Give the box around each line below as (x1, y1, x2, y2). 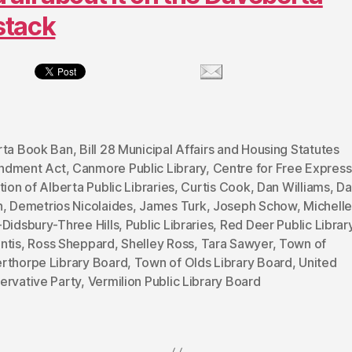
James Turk (139, 197, 207, 214)
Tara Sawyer (200, 235, 273, 251)
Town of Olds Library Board (134, 254, 292, 270)
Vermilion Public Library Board (87, 273, 261, 289)
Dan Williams (256, 178, 330, 195)
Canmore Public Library (71, 159, 207, 176)
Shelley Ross (121, 235, 195, 251)
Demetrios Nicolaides (9, 197, 133, 214)
